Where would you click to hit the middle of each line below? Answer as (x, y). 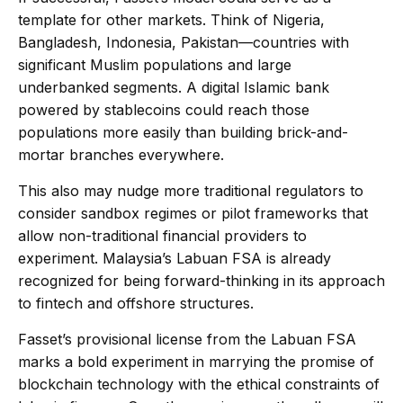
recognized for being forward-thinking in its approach (201, 281)
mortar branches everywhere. (121, 155)
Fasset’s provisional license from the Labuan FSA (187, 340)
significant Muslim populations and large (155, 65)
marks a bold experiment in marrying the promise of (196, 362)
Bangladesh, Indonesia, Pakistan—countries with (184, 43)
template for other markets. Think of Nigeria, (171, 20)
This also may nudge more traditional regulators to (191, 191)
